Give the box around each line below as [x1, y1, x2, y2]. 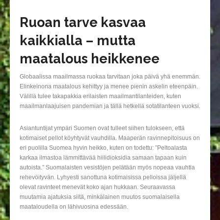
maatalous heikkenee [20, 51, 160, 67]
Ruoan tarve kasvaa [20, 15, 146, 30]
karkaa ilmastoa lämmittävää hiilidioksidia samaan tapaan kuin [20, 154, 187, 162]
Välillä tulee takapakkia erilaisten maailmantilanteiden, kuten [20, 93, 181, 100]
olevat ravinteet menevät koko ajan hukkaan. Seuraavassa [20, 184, 175, 191]
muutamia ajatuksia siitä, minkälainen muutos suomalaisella [20, 193, 180, 201]
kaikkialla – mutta [20, 33, 136, 49]
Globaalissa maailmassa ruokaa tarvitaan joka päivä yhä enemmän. [20, 73, 200, 81]
